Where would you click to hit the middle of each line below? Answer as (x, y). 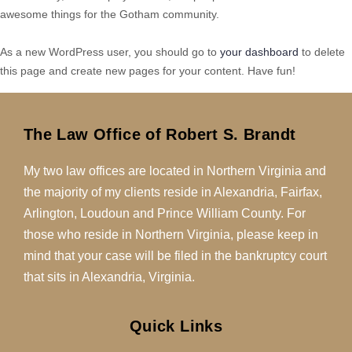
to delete (322, 52)
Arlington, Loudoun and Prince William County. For (165, 214)
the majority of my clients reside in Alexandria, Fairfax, (173, 192)
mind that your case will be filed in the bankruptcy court (175, 256)
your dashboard (259, 52)
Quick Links (176, 326)
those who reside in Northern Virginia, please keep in (171, 235)
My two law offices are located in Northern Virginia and (175, 171)
